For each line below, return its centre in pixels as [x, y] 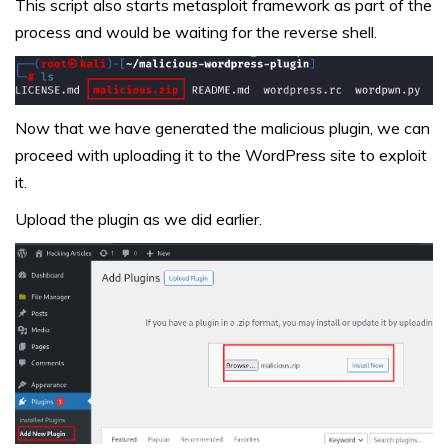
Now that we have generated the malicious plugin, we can [222, 127]
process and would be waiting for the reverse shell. [196, 31]
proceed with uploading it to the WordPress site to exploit [221, 154]
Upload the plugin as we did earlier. [138, 218]
